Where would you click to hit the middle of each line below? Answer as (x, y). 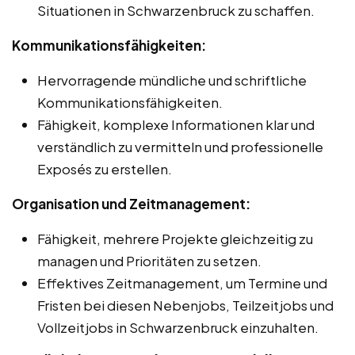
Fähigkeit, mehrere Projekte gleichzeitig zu (175, 239)
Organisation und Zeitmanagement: (131, 204)
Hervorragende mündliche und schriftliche (172, 80)
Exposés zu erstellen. (105, 169)
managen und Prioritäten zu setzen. (149, 261)
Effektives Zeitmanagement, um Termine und (182, 283)
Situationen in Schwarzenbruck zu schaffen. (176, 11)
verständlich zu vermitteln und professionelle (180, 147)
